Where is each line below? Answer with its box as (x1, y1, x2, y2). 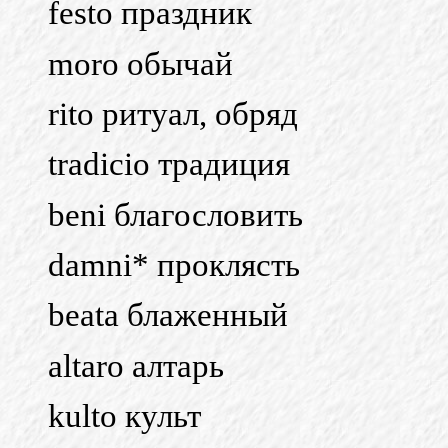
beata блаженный (48, 297, 288, 334)
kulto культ (48, 397, 201, 434)
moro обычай (48, 45, 233, 82)
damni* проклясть (48, 246, 300, 283)
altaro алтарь (48, 347, 224, 384)
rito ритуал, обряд (48, 95, 298, 132)
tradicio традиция (48, 146, 290, 183)
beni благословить (48, 196, 303, 233)
